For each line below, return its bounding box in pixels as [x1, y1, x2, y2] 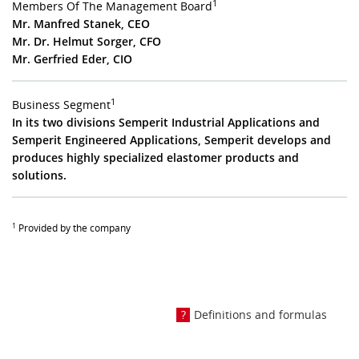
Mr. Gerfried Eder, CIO [12, 51, 132, 67]
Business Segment [12, 97, 111, 112]
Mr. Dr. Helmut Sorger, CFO [12, 34, 161, 49]
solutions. [12, 167, 67, 183]
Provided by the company [16, 221, 131, 235]
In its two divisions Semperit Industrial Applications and [12, 115, 320, 130]
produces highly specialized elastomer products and [12, 150, 299, 165]
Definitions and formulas [194, 307, 327, 322]
